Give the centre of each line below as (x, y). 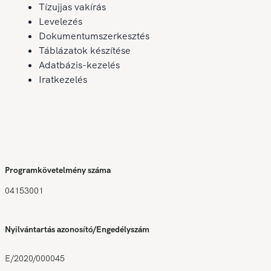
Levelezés (60, 21)
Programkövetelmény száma (58, 170)
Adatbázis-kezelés (79, 65)
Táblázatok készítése (85, 51)
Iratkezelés (63, 80)
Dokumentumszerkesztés (94, 36)
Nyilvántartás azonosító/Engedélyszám (77, 229)
